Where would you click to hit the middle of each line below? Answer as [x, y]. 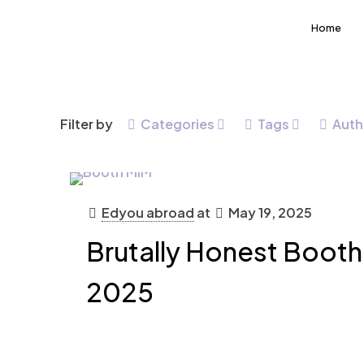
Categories [178, 124]
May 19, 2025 [270, 212]
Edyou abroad [147, 212]
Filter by [87, 124]
